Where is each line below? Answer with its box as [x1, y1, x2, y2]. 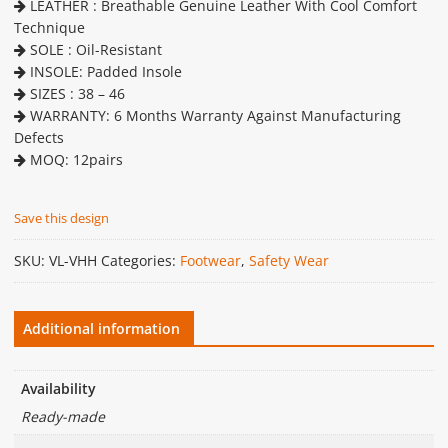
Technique [13, 18, 85, 38]
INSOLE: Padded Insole [25, 62, 182, 82]
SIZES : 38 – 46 [25, 84, 125, 104]
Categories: [100, 251, 180, 271]
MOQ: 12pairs [25, 150, 123, 170]
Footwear [179, 251, 241, 271]
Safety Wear [248, 251, 329, 271]
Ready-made [20, 406, 105, 426]
